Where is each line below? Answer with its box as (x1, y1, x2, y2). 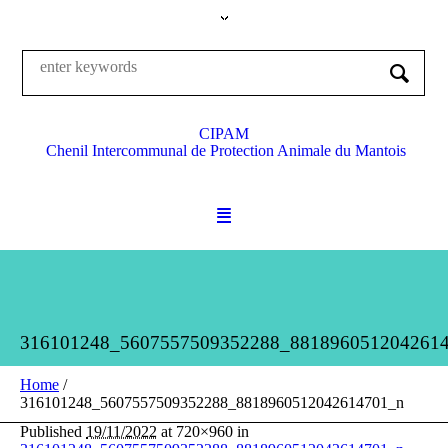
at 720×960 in (157, 423, 249, 440)
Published (20, 423, 86, 440)
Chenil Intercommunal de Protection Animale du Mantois (45, 142, 406, 159)
